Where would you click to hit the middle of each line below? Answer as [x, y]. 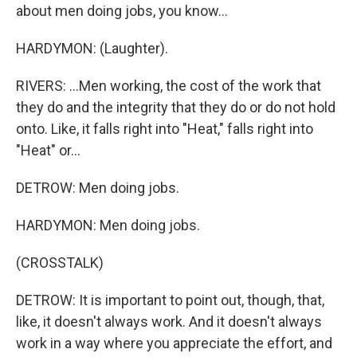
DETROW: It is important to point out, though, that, [170, 300]
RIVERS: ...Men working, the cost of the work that [169, 85]
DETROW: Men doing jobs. [98, 187]
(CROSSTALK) [60, 262]
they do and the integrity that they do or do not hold [176, 107]
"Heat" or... [48, 150]
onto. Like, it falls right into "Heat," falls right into [165, 128]
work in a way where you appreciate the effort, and [174, 343]
